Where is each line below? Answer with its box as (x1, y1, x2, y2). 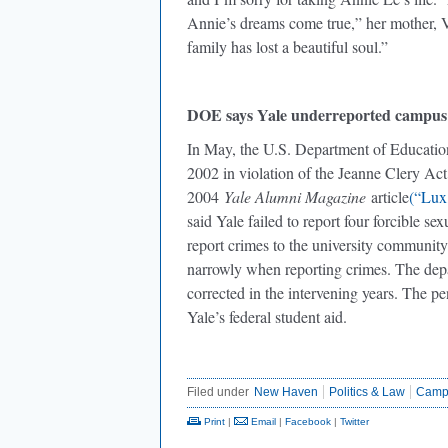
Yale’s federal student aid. (187, 306, 352, 327)
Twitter (340, 416, 369, 427)
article (366, 186, 409, 207)
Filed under (187, 385, 249, 399)
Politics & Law (329, 385, 405, 399)
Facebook (285, 416, 331, 427)
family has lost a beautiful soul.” (187, 36, 388, 57)
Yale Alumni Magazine (224, 186, 366, 207)
